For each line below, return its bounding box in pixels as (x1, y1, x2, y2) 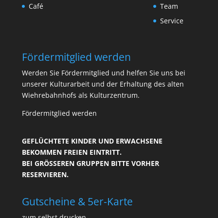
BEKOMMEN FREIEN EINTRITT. (21, 147, 122, 157)
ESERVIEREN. (21, 169, 67, 179)
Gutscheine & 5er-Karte (21, 194, 133, 208)
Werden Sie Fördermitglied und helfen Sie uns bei (21, 68, 185, 77)
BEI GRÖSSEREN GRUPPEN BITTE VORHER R (21, 158, 159, 168)
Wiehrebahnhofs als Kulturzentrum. (21, 90, 140, 100)
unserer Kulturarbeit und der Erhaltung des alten (21, 79, 184, 89)
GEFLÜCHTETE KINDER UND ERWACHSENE (21, 136, 163, 145)
